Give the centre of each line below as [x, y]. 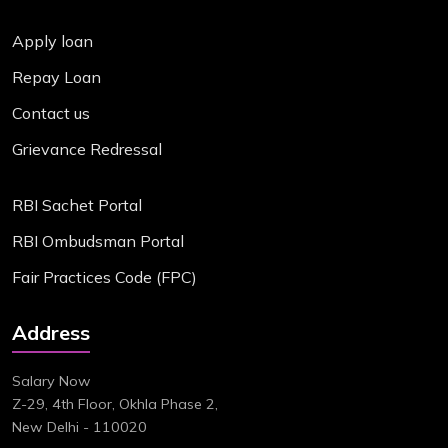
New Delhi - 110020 [79, 426]
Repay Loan [56, 76]
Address [51, 332]
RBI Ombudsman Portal [98, 240]
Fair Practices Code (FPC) [104, 276]
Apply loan [52, 40]
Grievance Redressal [87, 148]
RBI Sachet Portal [77, 204]
